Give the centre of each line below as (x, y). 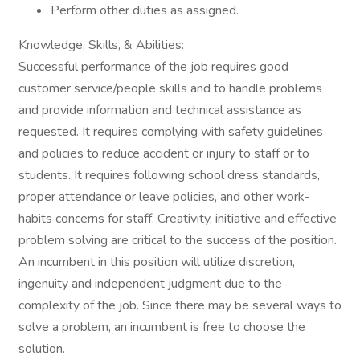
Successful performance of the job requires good (153, 67)
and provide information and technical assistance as (160, 110)
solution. (42, 349)
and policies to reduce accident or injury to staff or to (164, 153)
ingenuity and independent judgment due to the (150, 284)
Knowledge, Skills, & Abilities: (101, 45)
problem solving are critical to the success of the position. (178, 240)
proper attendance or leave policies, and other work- (164, 197)
